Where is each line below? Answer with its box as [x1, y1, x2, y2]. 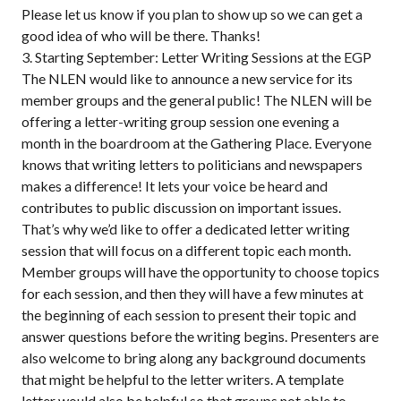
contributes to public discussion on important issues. [21, 199, 341, 216]
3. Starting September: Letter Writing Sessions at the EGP [21, 48, 371, 65]
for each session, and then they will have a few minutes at [21, 285, 363, 302]
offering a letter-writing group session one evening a [21, 113, 339, 130]
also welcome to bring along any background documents [21, 349, 366, 366]
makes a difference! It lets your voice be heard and [21, 177, 328, 194]
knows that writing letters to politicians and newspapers [21, 156, 363, 173]
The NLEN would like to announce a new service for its [21, 70, 353, 87]
